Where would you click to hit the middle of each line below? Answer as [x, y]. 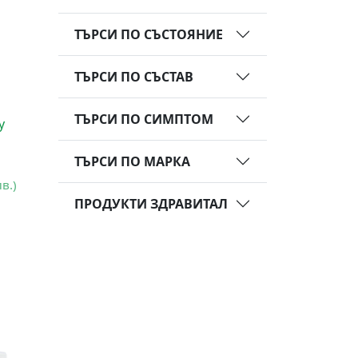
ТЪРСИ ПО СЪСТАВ [134, 76]
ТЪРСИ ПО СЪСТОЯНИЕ [149, 34]
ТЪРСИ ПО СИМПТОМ [144, 119]
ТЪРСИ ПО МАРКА [132, 161]
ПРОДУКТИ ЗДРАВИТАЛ [151, 203]
